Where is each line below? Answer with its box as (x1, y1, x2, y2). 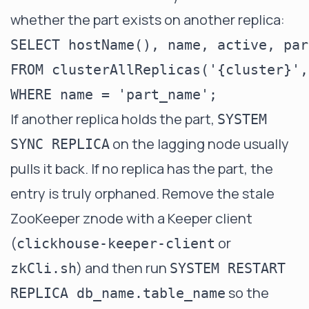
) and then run (77, 259, 170, 277)
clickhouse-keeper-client (17, 235, 215, 252)
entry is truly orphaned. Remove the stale (10, 184, 275, 203)
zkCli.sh (10, 260, 77, 277)
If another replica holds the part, (10, 110, 217, 128)
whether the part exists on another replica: (10, 10, 285, 29)
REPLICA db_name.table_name (10, 285, 226, 301)
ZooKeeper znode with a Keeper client (10, 209, 252, 228)
